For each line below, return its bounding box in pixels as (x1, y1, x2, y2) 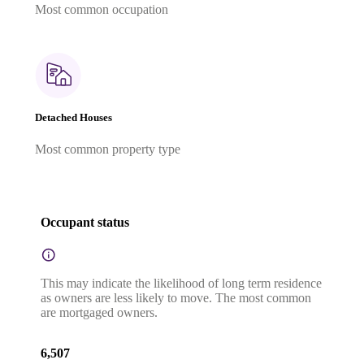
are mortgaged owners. (41, 305, 158, 319)
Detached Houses (35, 110, 112, 123)
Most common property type (35, 141, 180, 156)
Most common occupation (35, 2, 168, 17)
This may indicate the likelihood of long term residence (41, 275, 322, 290)
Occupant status (41, 215, 129, 229)
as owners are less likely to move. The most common (41, 290, 311, 305)
